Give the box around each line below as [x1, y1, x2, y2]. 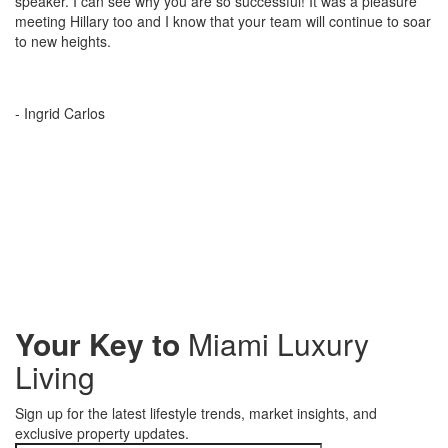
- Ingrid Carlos [15, 103, 105, 123]
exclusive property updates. [15, 423, 189, 443]
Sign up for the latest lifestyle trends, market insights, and [15, 403, 377, 423]
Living [15, 355, 95, 398]
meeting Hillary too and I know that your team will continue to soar [15, 11, 431, 31]
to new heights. [15, 31, 111, 51]
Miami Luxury [188, 322, 369, 365]
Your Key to [15, 322, 188, 365]
